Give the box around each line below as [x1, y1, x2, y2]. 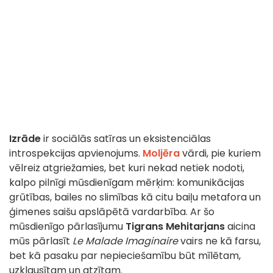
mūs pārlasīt [9, 234, 73, 249]
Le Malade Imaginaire [73, 234, 178, 249]
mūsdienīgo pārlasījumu [9, 219, 126, 234]
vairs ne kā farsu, [178, 234, 261, 249]
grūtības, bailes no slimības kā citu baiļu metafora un [9, 190, 261, 205]
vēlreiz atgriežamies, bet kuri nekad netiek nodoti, [9, 161, 244, 175]
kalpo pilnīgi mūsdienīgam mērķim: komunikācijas [9, 175, 244, 190]
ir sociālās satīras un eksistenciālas [41, 132, 211, 146]
